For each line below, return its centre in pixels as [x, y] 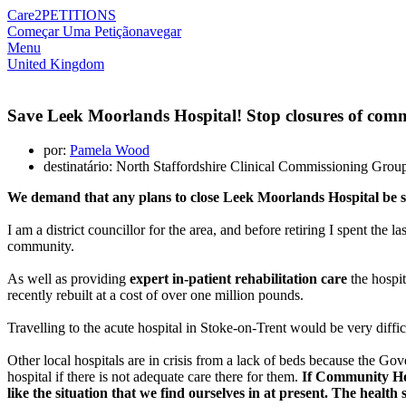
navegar [159, 31]
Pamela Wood [110, 150]
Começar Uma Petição [72, 31]
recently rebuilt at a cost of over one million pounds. [155, 295]
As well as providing [68, 279]
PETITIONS [79, 15]
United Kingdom [56, 64]
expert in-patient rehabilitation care [238, 279]
